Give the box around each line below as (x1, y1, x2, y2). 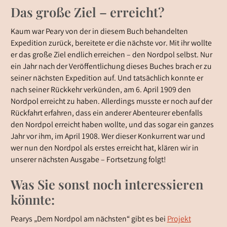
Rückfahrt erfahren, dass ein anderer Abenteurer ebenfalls (10, 107, 203, 120)
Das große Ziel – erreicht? (10, 3, 164, 21)
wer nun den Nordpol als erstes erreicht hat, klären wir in (10, 142, 199, 155)
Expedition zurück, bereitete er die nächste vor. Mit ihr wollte (10, 37, 212, 50)
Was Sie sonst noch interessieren (10, 175, 203, 193)
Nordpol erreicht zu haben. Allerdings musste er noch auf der (10, 96, 212, 108)
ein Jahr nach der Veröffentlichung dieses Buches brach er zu (10, 61, 212, 73)
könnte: (10, 191, 55, 208)
